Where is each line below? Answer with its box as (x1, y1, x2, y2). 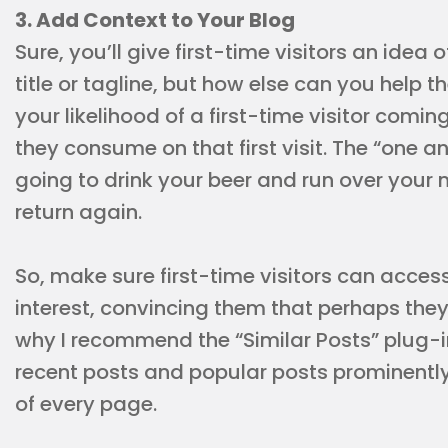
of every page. (15, 390, 157, 418)
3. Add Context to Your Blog (15, 6, 295, 34)
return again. (15, 198, 142, 226)
